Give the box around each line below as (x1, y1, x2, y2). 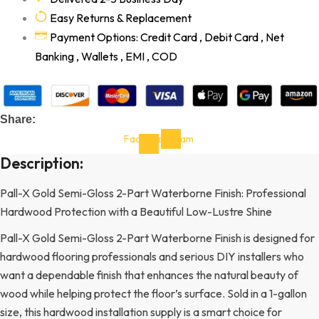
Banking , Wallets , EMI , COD (35, 48, 178, 63)
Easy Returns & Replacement (49, 10, 192, 25)
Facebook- (123, 132, 174, 145)
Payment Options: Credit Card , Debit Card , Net (49, 29, 284, 44)
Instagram (147, 132, 194, 145)
